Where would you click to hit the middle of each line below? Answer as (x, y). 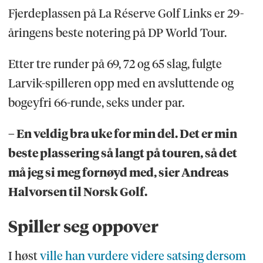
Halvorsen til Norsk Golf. (77, 192)
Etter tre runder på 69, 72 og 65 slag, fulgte (115, 64)
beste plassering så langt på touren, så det (122, 153)
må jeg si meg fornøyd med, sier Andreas (118, 172)
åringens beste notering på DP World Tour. (118, 33)
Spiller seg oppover (83, 226)
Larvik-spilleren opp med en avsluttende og (121, 83)
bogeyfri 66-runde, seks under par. (96, 102)
